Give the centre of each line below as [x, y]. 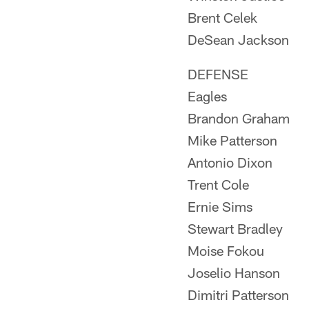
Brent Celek [222, 17]
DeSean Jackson [238, 39]
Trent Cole [218, 184]
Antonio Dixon [230, 162]
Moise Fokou [226, 250]
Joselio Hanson [234, 272]
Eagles [207, 96]
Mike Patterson [232, 140]
